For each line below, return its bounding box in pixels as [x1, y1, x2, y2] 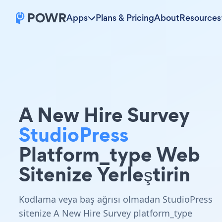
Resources [179, 12, 221, 24]
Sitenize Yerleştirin [19, 160, 190, 188]
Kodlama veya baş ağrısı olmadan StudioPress [19, 193, 213, 205]
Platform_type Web [19, 140, 200, 168]
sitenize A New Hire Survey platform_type [19, 207, 192, 219]
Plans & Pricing [96, 12, 154, 24]
